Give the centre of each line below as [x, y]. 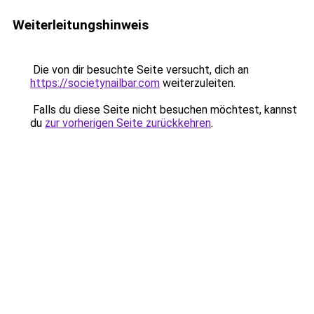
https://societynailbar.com [95, 83]
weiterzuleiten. [198, 83]
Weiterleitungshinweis [81, 25]
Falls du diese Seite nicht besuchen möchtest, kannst [164, 110]
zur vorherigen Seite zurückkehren [128, 123]
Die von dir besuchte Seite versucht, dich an [139, 70]
